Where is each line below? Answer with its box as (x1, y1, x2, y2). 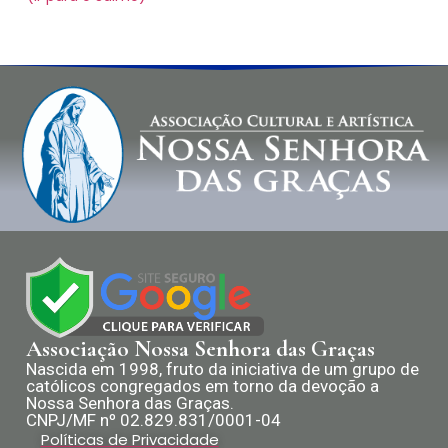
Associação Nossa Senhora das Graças (26, 334, 375, 363)
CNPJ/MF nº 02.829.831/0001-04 (26, 409, 281, 430)
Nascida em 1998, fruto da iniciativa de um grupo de (26, 358, 419, 379)
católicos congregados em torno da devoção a (26, 375, 379, 396)
